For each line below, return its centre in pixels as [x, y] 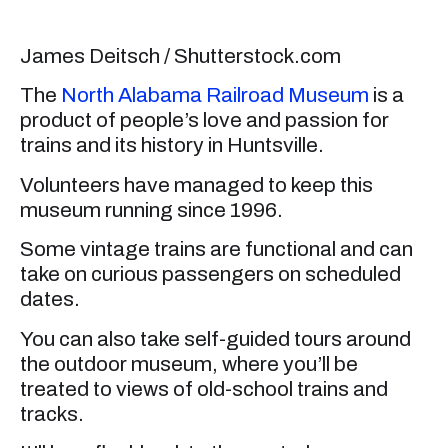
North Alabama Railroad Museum [215, 95]
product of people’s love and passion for [204, 120]
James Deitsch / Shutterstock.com [180, 55]
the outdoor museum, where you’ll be [189, 363]
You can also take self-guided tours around [215, 338]
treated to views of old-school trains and [204, 388]
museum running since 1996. [151, 209]
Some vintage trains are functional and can [216, 249]
